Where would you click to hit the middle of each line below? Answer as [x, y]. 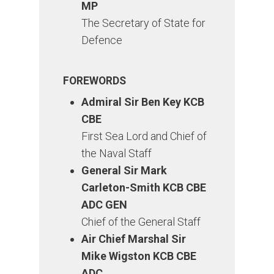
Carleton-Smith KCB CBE [144, 188]
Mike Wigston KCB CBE [139, 256]
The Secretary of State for [144, 23]
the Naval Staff [117, 154]
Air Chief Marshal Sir [134, 239]
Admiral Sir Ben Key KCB [143, 102]
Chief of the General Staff [141, 222]
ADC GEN [105, 205]
